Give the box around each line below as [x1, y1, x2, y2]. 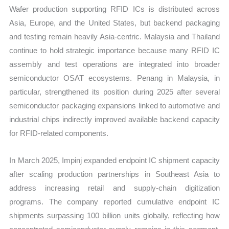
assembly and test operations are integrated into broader [9, 60, 220, 69]
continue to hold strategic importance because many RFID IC [9, 46, 220, 55]
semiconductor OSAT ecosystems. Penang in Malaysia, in [9, 74, 220, 83]
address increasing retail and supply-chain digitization [9, 184, 220, 193]
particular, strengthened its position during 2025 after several [9, 87, 220, 97]
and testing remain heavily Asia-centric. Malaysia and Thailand [9, 32, 220, 41]
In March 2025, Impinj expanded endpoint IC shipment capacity [9, 156, 220, 165]
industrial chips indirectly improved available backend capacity [9, 115, 220, 124]
